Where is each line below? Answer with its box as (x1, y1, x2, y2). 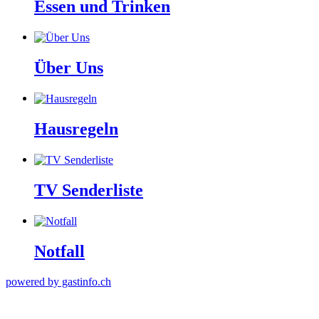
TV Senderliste (34, 181, 143, 200)
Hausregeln (34, 120, 118, 139)
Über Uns (34, 58, 103, 77)
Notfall (34, 242, 85, 261)
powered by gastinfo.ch (6, 276, 111, 288)
